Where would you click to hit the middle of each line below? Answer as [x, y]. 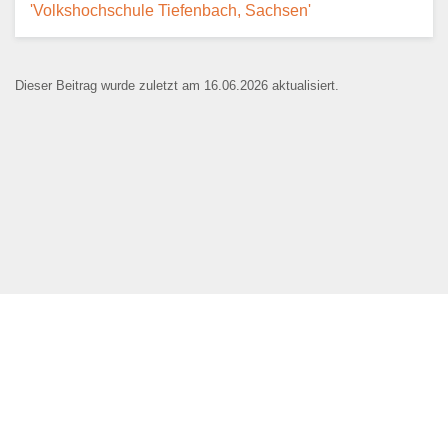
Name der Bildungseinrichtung [189, 111]
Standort [105, 208]
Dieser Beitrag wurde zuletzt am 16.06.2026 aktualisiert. [177, 85]
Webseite [107, 370]
